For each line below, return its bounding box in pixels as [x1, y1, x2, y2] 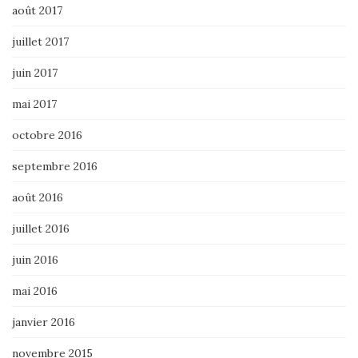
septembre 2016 [12, 158, 97, 173]
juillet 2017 [12, 34, 69, 49]
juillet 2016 [12, 221, 70, 236]
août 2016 [12, 189, 63, 205]
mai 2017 [12, 96, 57, 111]
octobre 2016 [12, 127, 82, 142]
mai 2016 [12, 283, 58, 298]
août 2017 [12, 2, 62, 18]
